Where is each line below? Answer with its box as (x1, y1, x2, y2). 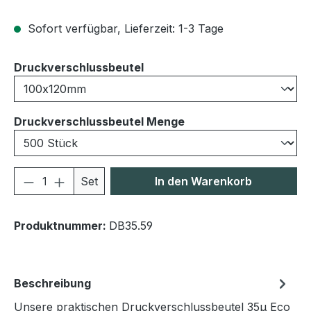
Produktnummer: (14, 219, 109, 233)
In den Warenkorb (155, 174, 253, 188)
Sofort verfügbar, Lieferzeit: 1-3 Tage (24, 22, 224, 35)
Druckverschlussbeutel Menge (14, 115, 185, 128)
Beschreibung (14, 276, 91, 290)
